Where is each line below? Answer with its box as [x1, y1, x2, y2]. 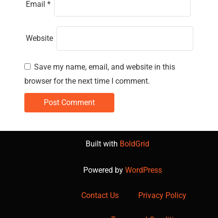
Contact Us [81, 191, 119, 200]
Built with [86, 139, 120, 148]
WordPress [125, 165, 162, 175]
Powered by [83, 165, 125, 175]
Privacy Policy [138, 191, 186, 200]
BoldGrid [120, 139, 149, 148]
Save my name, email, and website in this [34, 62, 175, 72]
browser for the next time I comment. [24, 76, 150, 86]
